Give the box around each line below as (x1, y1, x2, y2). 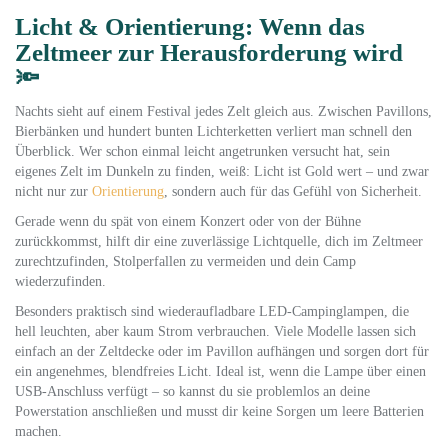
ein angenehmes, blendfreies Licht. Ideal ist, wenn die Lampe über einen (15, 364, 426, 379)
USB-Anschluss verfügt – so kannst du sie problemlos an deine (15, 384, 370, 399)
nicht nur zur (15, 184, 92, 199)
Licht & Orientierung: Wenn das (15, 13, 365, 40)
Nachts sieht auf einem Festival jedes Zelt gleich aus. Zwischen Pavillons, (15, 104, 432, 119)
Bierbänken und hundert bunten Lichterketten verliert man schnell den (15, 124, 412, 139)
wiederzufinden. (15, 274, 106, 289)
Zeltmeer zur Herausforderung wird (15, 39, 403, 66)
